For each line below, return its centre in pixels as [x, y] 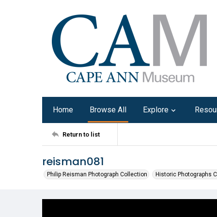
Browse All [108, 110]
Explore [156, 110]
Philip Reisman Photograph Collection [97, 174]
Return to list [81, 134]
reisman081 [73, 162]
